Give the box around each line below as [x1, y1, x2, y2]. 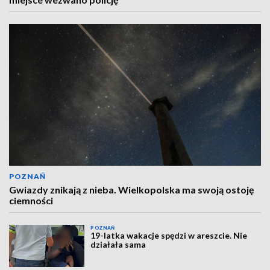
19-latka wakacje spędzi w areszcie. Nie [90, 230, 248, 240]
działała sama [90, 239, 146, 250]
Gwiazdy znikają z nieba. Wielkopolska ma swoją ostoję [9, 184, 254, 195]
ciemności [9, 195, 53, 206]
